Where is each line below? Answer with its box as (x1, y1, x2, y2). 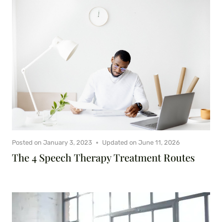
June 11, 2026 (138, 139, 180, 147)
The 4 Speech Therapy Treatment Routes (12, 151, 195, 165)
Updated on (102, 139, 137, 147)
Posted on (12, 139, 42, 147)
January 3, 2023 (43, 139, 93, 147)
